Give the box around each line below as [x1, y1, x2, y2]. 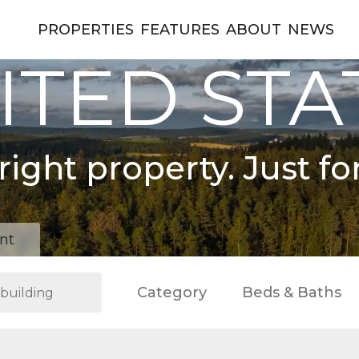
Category [136, 284, 207, 301]
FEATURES [139, 21, 220, 38]
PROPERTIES [37, 21, 134, 38]
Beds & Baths [242, 284, 342, 301]
